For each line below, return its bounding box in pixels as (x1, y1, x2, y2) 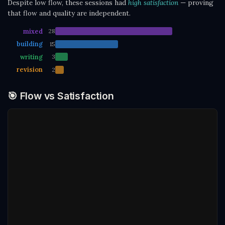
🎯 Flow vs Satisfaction (8, 90, 114, 102)
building (17, 40, 43, 48)
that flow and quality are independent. (8, 8, 131, 18)
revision (17, 65, 43, 74)
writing (20, 52, 43, 61)
